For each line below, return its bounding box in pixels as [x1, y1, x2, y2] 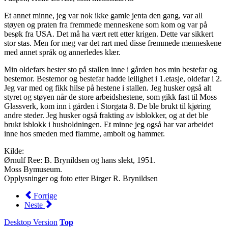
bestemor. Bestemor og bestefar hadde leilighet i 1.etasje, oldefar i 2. [4, 74, 222, 83]
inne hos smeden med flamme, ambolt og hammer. [4, 129, 165, 138]
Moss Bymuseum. [4, 165, 62, 174]
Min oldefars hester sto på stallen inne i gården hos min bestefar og [4, 65, 217, 74]
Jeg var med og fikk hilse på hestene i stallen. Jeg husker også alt [4, 83, 211, 93]
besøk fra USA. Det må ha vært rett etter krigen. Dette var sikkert [4, 30, 213, 39]
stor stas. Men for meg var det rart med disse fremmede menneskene [4, 39, 221, 48]
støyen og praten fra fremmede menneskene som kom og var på [4, 20, 207, 30]
